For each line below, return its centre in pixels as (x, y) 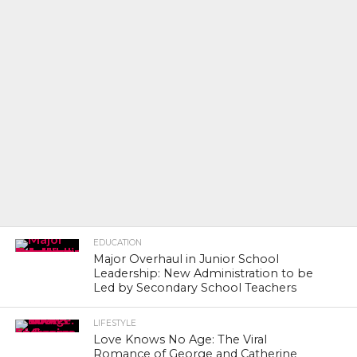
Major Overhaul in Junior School (186, 259)
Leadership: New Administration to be (204, 273)
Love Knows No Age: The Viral (180, 339)
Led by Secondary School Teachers (195, 288)
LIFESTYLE (115, 323)
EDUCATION (118, 243)
